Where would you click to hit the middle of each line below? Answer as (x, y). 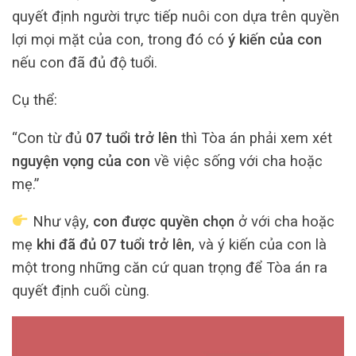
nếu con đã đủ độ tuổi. (85, 62)
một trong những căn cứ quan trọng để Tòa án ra (170, 267)
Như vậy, (60, 221)
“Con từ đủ (49, 137)
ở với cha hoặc (284, 221)
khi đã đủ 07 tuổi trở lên (114, 244)
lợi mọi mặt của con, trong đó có (120, 39)
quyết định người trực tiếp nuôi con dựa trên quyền (176, 16)
